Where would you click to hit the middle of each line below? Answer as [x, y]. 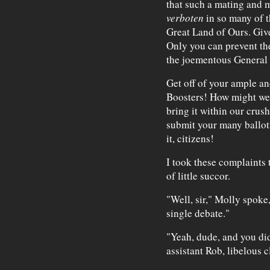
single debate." [198, 213]
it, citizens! [190, 139]
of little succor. [198, 176]
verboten [185, 18]
